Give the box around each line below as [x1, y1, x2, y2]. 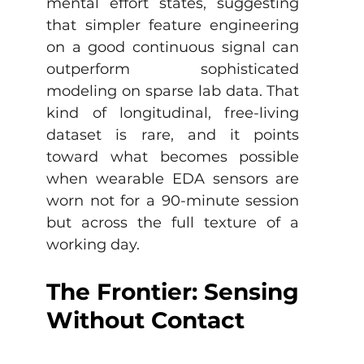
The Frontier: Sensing [46, 278, 300, 305]
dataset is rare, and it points [46, 126, 300, 144]
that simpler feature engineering [46, 16, 300, 34]
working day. [46, 236, 141, 253]
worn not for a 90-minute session [46, 192, 300, 210]
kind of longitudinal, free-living [46, 104, 300, 122]
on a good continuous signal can [46, 38, 300, 56]
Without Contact [46, 306, 245, 334]
